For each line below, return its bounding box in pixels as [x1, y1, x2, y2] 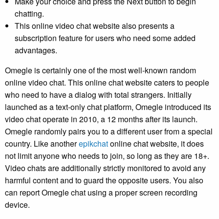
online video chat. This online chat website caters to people [5, 76, 209, 88]
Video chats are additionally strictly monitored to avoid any [5, 162, 206, 174]
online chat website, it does [108, 137, 204, 149]
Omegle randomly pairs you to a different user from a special [5, 125, 213, 137]
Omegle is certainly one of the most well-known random [5, 64, 196, 76]
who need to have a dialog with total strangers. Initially [5, 88, 192, 100]
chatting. [15, 7, 44, 19]
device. [5, 198, 30, 210]
